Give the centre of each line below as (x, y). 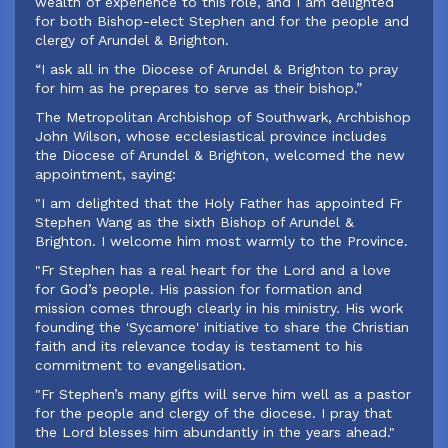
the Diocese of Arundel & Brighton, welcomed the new (220, 155)
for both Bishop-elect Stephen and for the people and (222, 21)
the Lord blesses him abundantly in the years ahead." (215, 432)
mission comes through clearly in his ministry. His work (219, 308)
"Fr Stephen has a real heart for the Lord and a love (213, 270)
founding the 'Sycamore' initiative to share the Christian (222, 327)
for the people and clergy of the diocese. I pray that (213, 413)
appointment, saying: (105, 174)
